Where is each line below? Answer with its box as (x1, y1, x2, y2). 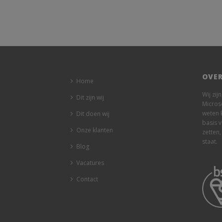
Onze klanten (76, 126, 113, 135)
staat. (202, 137, 218, 146)
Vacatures (76, 159, 104, 167)
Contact (76, 175, 98, 184)
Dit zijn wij (76, 93, 104, 102)
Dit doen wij (76, 110, 110, 118)
